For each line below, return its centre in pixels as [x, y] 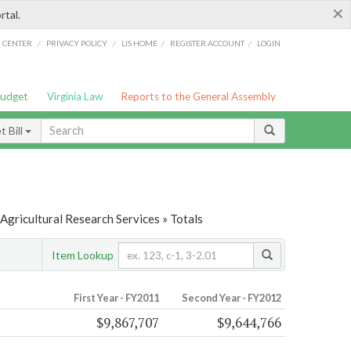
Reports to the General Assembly [199, 96]
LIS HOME [140, 43]
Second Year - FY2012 [231, 298]
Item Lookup [83, 255]
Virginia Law [74, 96]
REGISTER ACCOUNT [208, 43]
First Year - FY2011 [116, 298]
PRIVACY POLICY [76, 43]
